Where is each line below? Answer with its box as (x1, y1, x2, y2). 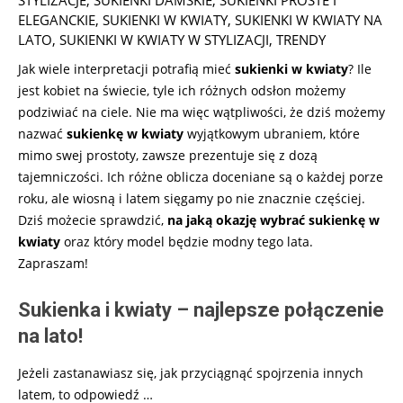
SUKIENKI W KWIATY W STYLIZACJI (59, 30, 269, 49)
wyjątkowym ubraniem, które (184, 124, 360, 142)
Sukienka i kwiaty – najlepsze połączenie (18, 298, 384, 321)
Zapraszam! (18, 254, 88, 272)
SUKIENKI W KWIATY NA (235, 10, 382, 29)
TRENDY (276, 30, 326, 49)
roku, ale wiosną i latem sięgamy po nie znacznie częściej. (18, 189, 365, 207)
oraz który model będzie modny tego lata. (60, 232, 313, 250)
